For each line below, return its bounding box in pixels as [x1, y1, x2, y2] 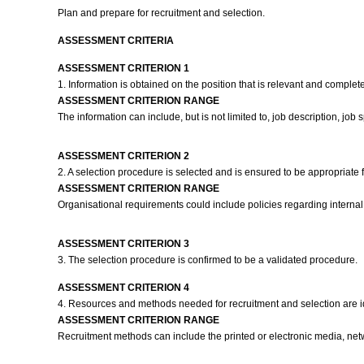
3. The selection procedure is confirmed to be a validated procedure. [57, 254, 360, 266]
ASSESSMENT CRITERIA [57, 35, 174, 46]
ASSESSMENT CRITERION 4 [57, 282, 189, 293]
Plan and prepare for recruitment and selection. [57, 7, 267, 19]
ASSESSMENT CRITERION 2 [57, 150, 189, 162]
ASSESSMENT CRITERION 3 [57, 238, 189, 249]
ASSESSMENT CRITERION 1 [57, 63, 189, 74]
